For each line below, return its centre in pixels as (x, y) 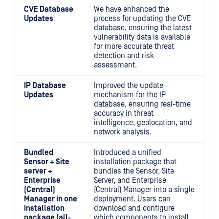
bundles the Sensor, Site (134, 171)
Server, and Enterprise (130, 180)
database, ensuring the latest (143, 28)
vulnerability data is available (142, 37)
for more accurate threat (134, 46)
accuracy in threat (124, 113)
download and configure (134, 208)
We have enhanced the (131, 9)
